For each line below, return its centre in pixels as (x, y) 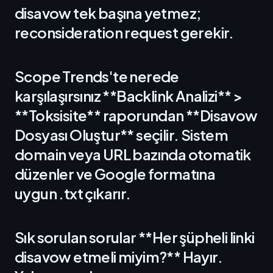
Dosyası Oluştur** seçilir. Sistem (122, 135)
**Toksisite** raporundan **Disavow (136, 115)
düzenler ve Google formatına (115, 174)
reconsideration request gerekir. (124, 32)
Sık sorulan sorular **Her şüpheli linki (135, 237)
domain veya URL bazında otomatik (133, 154)
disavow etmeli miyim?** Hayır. (119, 257)
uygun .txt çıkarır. (73, 193)
